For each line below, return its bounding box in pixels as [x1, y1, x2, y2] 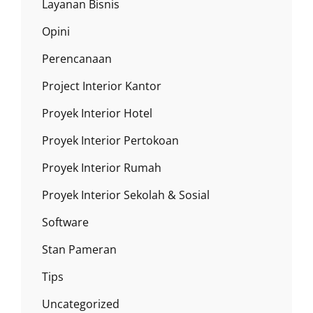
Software [42, 214, 89, 231]
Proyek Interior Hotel [42, 105, 152, 122]
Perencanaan [42, 51, 112, 67]
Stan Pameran [42, 242, 117, 258]
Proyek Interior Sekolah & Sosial [42, 187, 210, 203]
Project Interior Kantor [42, 78, 161, 94]
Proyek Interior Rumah [42, 160, 161, 176]
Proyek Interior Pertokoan [42, 133, 179, 149]
